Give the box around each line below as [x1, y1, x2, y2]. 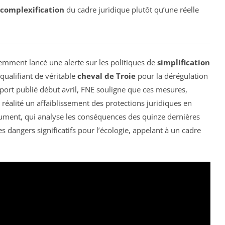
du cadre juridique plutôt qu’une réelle [64, 4, 199, 15]
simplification [157, 57, 210, 67]
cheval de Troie [77, 70, 136, 81]
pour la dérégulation [136, 70, 208, 81]
